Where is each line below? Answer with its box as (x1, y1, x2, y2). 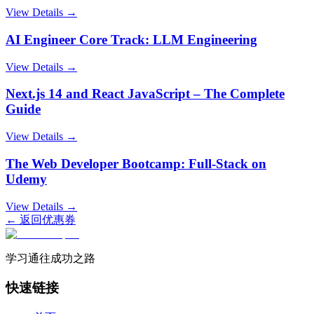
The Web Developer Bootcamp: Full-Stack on (6, 156, 266, 171)
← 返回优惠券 (6, 213, 76, 226)
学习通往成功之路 (6, 252, 95, 264)
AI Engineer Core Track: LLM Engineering (6, 32, 257, 47)
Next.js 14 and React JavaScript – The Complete (6, 86, 285, 102)
